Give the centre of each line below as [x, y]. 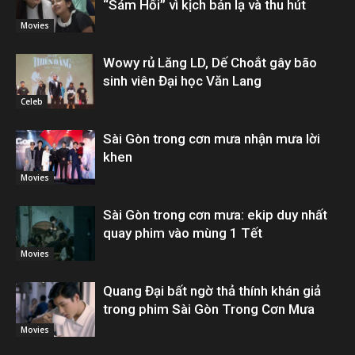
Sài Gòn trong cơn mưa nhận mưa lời [212, 138]
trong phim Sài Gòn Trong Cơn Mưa [209, 309]
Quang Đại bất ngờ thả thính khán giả [212, 290]
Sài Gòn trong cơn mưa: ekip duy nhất [215, 214]
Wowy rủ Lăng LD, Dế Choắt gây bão [210, 62]
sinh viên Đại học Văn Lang [182, 80]
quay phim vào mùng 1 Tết [183, 233]
